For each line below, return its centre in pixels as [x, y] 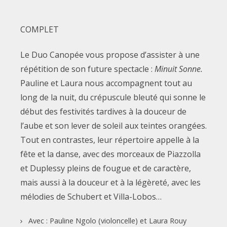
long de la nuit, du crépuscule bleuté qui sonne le [113, 97]
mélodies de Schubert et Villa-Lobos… [91, 196]
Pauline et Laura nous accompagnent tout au [106, 83]
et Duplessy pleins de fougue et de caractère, [105, 168]
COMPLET [39, 29]
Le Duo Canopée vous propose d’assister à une [110, 54]
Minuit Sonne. [178, 69]
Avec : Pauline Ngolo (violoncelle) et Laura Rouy [107, 220]
